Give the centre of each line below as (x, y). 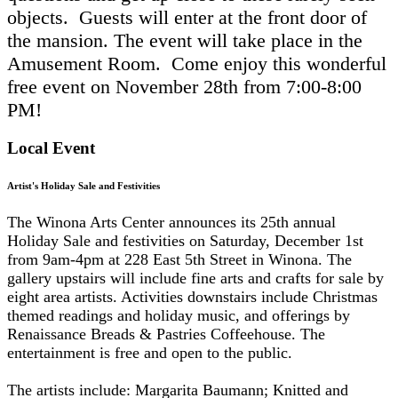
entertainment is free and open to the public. (150, 352)
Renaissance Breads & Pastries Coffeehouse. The (166, 334)
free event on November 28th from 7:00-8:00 (184, 87)
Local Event (51, 147)
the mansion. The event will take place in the (185, 41)
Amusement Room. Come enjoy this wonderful (197, 64)
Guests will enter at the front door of (223, 18)
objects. (43, 18)
